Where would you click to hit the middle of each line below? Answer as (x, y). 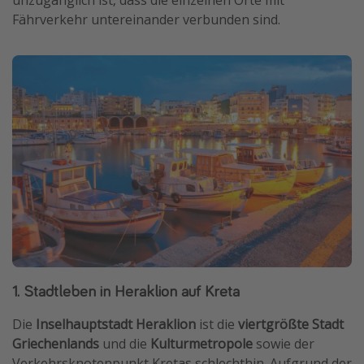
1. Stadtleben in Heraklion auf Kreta (126, 291)
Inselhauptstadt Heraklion (116, 325)
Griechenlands (56, 344)
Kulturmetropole (201, 344)
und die (125, 344)
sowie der (284, 344)
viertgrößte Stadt (291, 325)
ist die (217, 325)
